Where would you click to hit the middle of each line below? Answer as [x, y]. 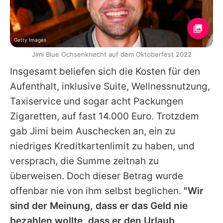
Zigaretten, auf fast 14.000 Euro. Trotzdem [105, 116]
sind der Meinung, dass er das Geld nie [99, 206]
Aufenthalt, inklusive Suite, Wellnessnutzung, [110, 87]
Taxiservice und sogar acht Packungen [97, 102]
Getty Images [30, 40]
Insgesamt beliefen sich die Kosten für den [105, 72]
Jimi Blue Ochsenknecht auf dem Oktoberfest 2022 [111, 55]
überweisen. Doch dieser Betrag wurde [97, 176]
